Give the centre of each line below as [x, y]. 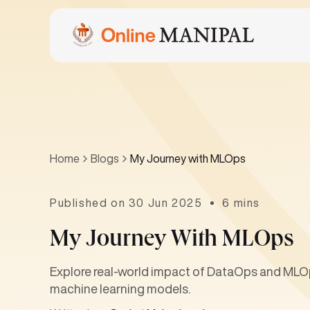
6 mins [241, 203]
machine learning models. [120, 289]
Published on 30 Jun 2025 [126, 203]
